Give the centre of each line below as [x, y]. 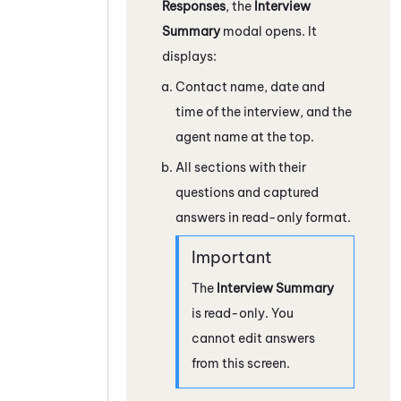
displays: [189, 56]
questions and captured [247, 192]
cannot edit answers [253, 338]
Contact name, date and [250, 86]
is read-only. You [243, 313]
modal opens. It [269, 31]
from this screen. [241, 363]
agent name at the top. [245, 137]
